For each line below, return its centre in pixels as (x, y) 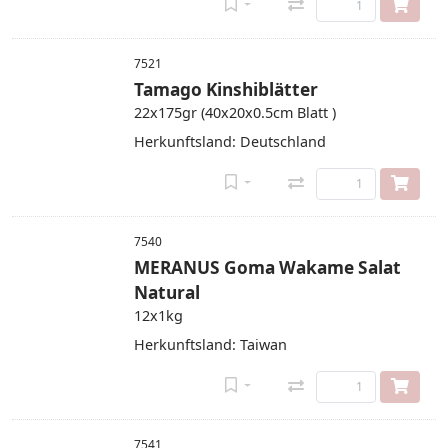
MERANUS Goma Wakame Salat (267, 267)
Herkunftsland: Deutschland (230, 141)
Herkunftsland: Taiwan (210, 344)
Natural (167, 292)
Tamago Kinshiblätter (226, 89)
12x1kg (158, 315)
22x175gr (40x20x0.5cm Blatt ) (235, 112)
